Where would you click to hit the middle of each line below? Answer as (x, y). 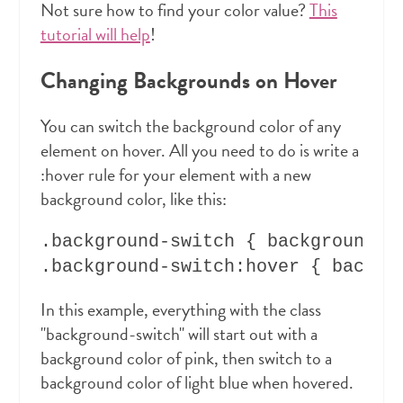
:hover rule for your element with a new (175, 175)
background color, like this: (133, 199)
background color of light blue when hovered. (197, 383)
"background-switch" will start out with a (179, 334)
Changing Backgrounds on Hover (188, 81)
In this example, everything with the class (180, 310)
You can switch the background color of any (190, 126)
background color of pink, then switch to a (186, 358)
